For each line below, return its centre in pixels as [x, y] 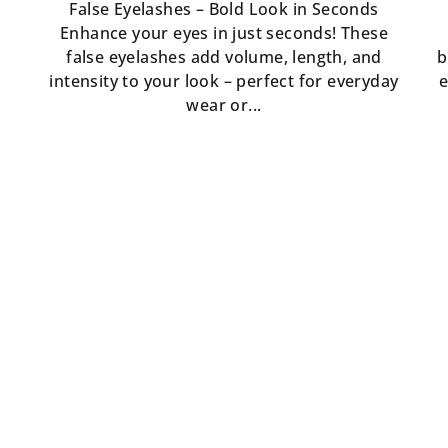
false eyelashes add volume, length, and [224, 56]
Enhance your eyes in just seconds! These [223, 32]
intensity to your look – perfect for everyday [224, 80]
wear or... [224, 104]
